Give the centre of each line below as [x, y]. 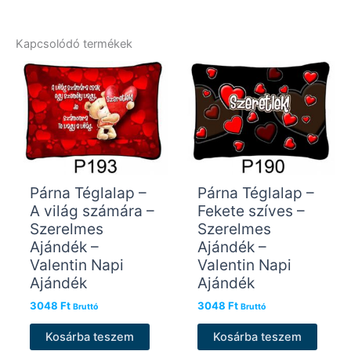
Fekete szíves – [251, 210]
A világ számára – [92, 210]
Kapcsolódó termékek [74, 43]
